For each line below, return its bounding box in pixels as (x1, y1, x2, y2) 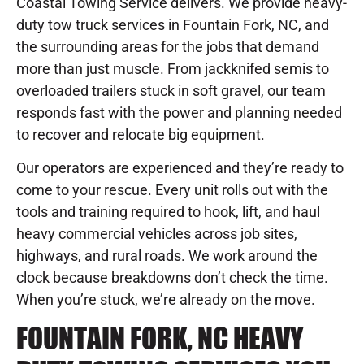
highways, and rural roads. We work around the (16, 247, 318, 265)
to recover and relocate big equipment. (16, 125, 265, 143)
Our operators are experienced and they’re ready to (16, 159, 344, 177)
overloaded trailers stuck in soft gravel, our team (16, 81, 326, 99)
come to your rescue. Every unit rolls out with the (16, 181, 328, 199)
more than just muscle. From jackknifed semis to (16, 59, 329, 77)
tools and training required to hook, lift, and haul (16, 203, 320, 221)
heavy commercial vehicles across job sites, (16, 225, 297, 243)
